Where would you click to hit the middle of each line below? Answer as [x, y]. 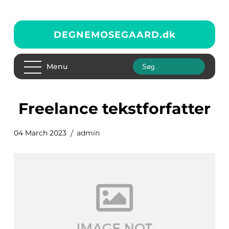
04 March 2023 [40, 133]
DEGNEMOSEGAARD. [108, 35]
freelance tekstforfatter [119, 109]
